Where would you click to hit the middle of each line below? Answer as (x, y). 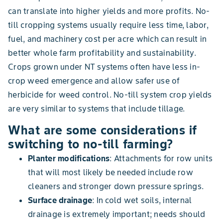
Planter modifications (69, 159)
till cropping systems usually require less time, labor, (108, 25)
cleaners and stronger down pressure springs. (116, 186)
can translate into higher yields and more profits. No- (109, 11)
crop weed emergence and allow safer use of (94, 81)
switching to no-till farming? (91, 144)
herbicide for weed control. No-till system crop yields (110, 95)
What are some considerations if (103, 130)
